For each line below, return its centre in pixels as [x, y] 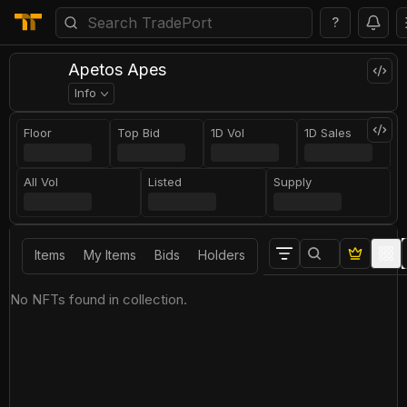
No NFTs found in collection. [99, 299]
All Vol [41, 182]
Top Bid [139, 133]
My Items [110, 255]
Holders [222, 255]
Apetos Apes [117, 69]
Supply [292, 182]
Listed [165, 182]
